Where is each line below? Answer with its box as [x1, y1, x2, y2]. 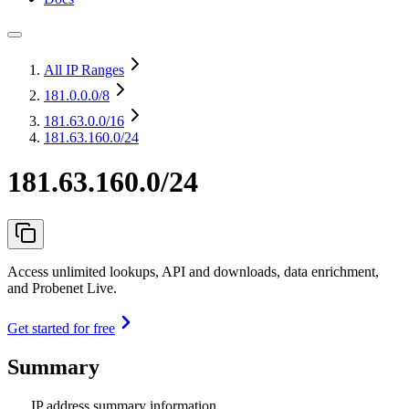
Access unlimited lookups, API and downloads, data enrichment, [7, 263, 379, 279]
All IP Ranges [44, 62, 124, 78]
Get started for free [7, 320, 115, 336]
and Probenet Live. [7, 279, 117, 296]
